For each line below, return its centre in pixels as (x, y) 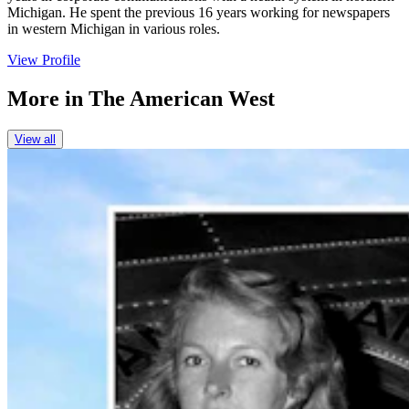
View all (35, 139)
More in (48, 99)
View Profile (44, 60)
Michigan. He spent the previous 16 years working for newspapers (199, 13)
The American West (182, 99)
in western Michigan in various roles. (114, 29)
